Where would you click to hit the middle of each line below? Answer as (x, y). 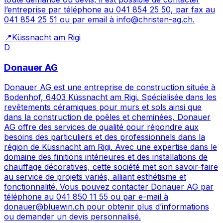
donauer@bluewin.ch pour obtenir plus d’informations (107, 207)
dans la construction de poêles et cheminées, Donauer (107, 117)
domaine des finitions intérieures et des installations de (106, 157)
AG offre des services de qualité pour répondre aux (101, 127)
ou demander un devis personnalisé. (72, 217)
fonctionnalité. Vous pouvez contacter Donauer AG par (109, 187)
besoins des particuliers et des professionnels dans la (105, 137)
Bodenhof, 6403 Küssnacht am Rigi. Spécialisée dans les (110, 97)
